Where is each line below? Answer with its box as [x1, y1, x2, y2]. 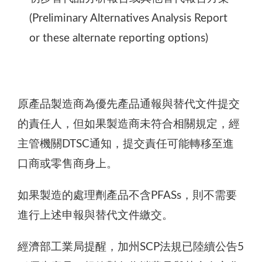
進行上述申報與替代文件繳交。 [18, 209, 173, 221]
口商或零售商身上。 [18, 158, 123, 170]
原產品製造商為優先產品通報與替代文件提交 [18, 98, 240, 110]
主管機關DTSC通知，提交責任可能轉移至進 [18, 138, 234, 150]
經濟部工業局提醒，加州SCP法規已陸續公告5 [18, 241, 244, 253]
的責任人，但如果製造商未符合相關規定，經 [18, 118, 240, 130]
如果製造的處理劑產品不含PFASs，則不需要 [18, 189, 237, 201]
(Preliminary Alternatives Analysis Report [29, 12, 227, 24]
